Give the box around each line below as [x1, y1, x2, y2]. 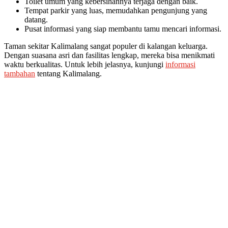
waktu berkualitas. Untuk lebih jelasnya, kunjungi [4, 60, 165, 69]
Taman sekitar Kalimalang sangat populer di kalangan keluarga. [4, 41, 208, 50]
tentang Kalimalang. [35, 69, 102, 78]
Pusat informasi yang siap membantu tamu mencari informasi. [24, 24, 221, 33]
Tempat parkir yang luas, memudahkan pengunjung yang [24, 6, 207, 15]
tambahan [4, 69, 35, 78]
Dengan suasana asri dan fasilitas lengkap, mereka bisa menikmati [4, 50, 215, 60]
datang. [24, 15, 48, 24]
